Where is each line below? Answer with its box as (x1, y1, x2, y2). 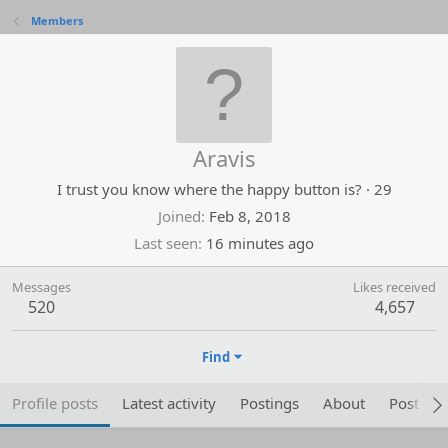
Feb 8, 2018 (208, 206, 291, 226)
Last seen (134, 233, 198, 253)
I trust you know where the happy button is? (56, 179, 362, 199)
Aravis (192, 143, 256, 173)
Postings (240, 393, 299, 413)
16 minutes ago (206, 233, 314, 253)
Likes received (353, 278, 436, 296)
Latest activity (122, 393, 216, 413)
